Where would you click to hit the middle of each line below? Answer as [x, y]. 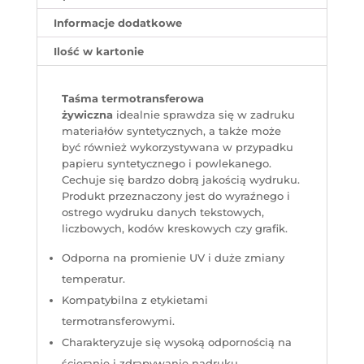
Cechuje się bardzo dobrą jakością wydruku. [180, 180]
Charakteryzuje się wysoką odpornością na [176, 342]
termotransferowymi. [118, 321]
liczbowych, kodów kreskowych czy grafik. [174, 229]
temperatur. [93, 279]
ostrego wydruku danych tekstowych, [162, 212]
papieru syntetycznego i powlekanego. [166, 164]
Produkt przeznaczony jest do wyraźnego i [175, 196]
